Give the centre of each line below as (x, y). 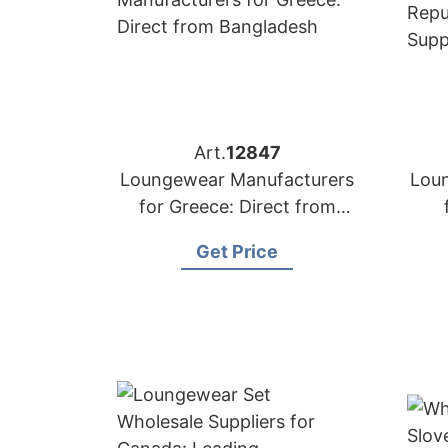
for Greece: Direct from (237, 206)
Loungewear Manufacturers (237, 179)
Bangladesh (237, 233)
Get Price (237, 251)
